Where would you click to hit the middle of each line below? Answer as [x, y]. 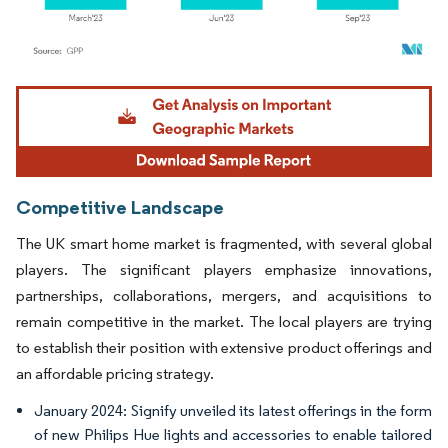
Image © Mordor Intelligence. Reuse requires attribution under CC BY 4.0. [212, 88]
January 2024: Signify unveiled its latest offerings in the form [233, 410]
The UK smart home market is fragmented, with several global [224, 243]
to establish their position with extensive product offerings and [224, 347]
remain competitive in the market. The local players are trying [224, 321]
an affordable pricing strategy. [115, 373]
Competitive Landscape [120, 206]
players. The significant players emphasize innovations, [224, 269]
